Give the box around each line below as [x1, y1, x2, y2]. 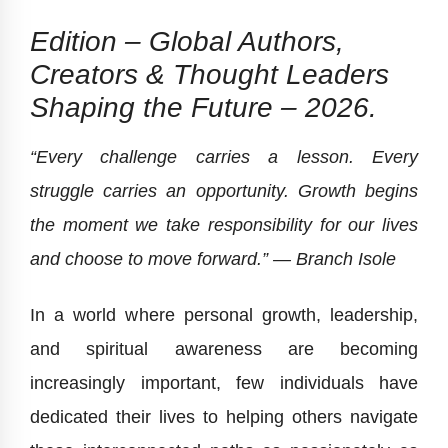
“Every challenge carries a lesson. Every [30, 147, 418, 167]
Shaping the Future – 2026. [30, 92, 377, 123]
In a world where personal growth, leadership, [30, 305, 418, 325]
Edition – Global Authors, [30, 26, 344, 57]
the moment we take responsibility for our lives [30, 215, 418, 235]
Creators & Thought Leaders [30, 59, 389, 90]
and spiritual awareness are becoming [30, 339, 418, 359]
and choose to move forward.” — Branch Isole [30, 249, 396, 269]
